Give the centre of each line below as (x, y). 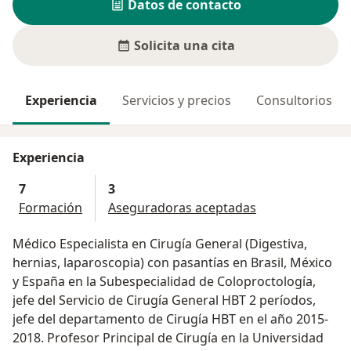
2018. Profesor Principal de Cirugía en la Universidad (168, 338)
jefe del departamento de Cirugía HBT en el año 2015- (170, 319)
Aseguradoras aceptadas (182, 208)
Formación (51, 208)
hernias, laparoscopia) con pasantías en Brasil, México (172, 263)
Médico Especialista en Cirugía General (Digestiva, (160, 244)
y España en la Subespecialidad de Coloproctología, (164, 282)
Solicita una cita (184, 46)
